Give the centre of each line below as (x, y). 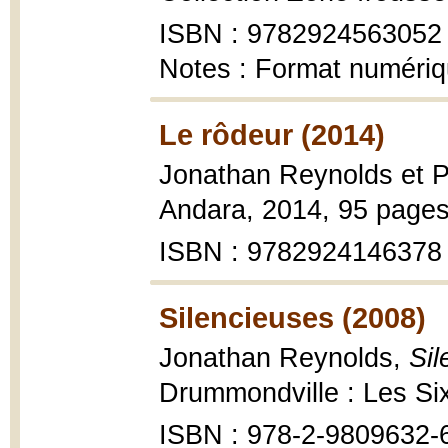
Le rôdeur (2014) (272, 134)
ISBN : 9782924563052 (300, 34)
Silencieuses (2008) (292, 317)
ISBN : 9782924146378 (300, 252)
